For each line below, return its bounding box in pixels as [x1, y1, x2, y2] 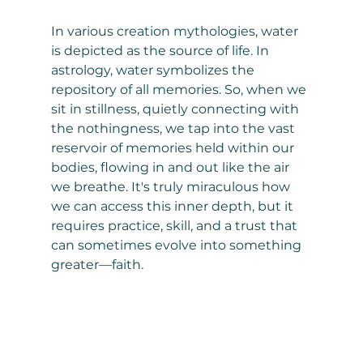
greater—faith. [50, 257, 143, 273]
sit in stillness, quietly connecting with [50, 101, 302, 117]
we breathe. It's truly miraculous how [50, 179, 293, 195]
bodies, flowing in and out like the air [50, 160, 293, 176]
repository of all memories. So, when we [50, 82, 310, 98]
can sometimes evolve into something [50, 237, 305, 254]
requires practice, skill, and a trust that [50, 218, 301, 234]
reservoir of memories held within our [50, 140, 297, 156]
